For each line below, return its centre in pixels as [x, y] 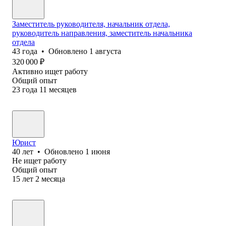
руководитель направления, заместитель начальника [102, 33]
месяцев [63, 89]
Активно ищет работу [50, 71]
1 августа [105, 51]
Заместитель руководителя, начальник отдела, [91, 24]
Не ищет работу [39, 160]
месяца [53, 179]
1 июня [98, 151]
